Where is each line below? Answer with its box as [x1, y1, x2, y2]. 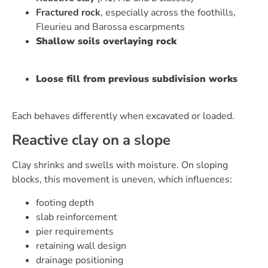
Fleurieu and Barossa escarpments [36, 20, 185, 34]
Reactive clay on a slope [12, 130, 170, 150]
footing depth [36, 196, 94, 209]
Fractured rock [36, 6, 100, 20]
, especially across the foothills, [100, 6, 236, 20]
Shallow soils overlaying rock [36, 35, 176, 48]
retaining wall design [36, 239, 126, 252]
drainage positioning [36, 253, 123, 267]
